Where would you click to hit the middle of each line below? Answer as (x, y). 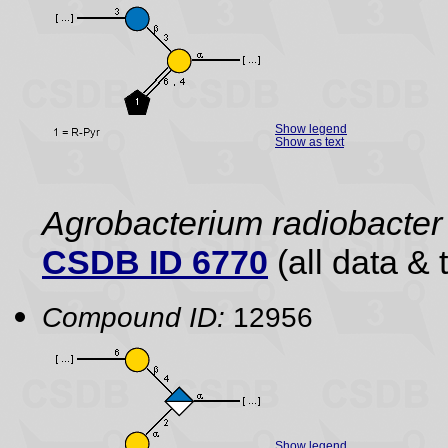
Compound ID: (133, 317)
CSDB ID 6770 (155, 262)
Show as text (309, 141)
